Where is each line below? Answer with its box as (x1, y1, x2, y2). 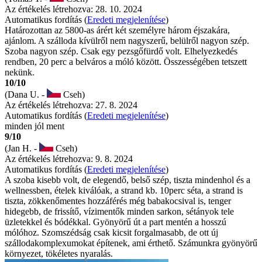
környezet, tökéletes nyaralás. (5, 249, 113, 259)
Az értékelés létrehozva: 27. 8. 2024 (5, 100, 137, 111)
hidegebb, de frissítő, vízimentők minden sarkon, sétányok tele (5, 206, 234, 217)
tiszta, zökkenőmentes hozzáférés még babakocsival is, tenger (5, 196, 231, 206)
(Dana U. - (5, 89, 47, 100)
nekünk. (5, 67, 35, 78)
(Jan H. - (5, 143, 39, 154)
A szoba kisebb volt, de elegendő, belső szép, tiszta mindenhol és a (5, 175, 250, 185)
